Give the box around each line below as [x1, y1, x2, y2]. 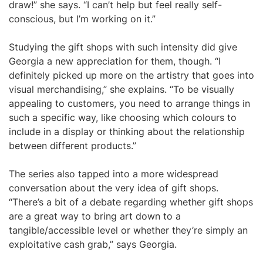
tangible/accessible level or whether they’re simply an [9, 224, 248, 236]
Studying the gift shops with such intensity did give [9, 41, 237, 53]
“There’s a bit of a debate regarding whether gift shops [9, 196, 253, 208]
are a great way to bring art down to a [9, 210, 181, 222]
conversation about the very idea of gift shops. [9, 182, 218, 194]
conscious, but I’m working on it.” [9, 13, 156, 25]
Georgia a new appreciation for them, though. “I [9, 55, 221, 67]
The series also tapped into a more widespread [9, 168, 218, 180]
